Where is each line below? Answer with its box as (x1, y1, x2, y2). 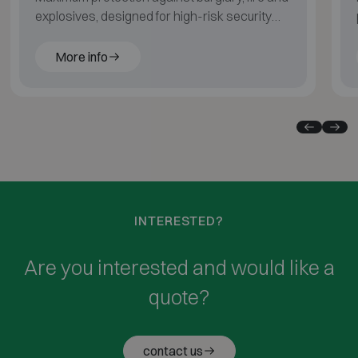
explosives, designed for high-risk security (34, 8, 272, 25)
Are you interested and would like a (23, 255, 335, 280)
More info (54, 49, 108, 66)
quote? (149, 284, 209, 310)
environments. (34, 27, 116, 44)
